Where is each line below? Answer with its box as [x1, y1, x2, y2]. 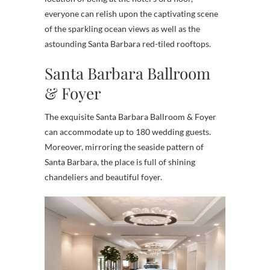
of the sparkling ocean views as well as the [45, 23, 200, 34]
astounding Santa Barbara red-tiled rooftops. [45, 38, 211, 49]
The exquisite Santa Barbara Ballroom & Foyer [45, 111, 216, 122]
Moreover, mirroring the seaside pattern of [45, 141, 204, 152]
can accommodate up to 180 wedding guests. [45, 126, 211, 137]
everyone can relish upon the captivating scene [45, 8, 218, 19]
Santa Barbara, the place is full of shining [45, 156, 195, 167]
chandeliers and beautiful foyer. [45, 171, 162, 182]
